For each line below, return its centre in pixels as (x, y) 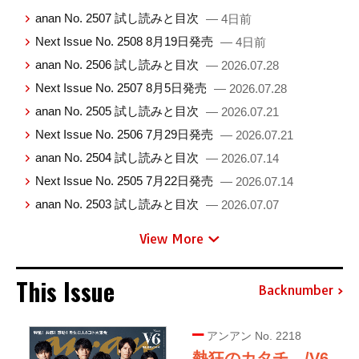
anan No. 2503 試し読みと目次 (119, 204)
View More (171, 238)
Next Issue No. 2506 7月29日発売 (126, 134)
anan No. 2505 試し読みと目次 (119, 111)
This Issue (65, 291)
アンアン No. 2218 (252, 335)
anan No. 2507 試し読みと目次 (119, 18)
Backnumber (296, 290)
